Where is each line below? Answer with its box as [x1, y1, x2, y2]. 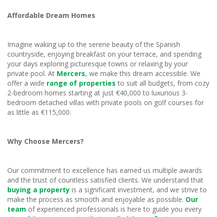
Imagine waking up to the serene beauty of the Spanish [7, 39, 180, 49]
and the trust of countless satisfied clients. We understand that [7, 175, 203, 185]
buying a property [7, 185, 72, 194]
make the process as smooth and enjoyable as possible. [7, 194, 186, 204]
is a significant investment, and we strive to [72, 185, 207, 194]
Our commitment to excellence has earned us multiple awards [7, 165, 202, 175]
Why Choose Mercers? [7, 136, 84, 146]
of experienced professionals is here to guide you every [26, 204, 201, 214]
